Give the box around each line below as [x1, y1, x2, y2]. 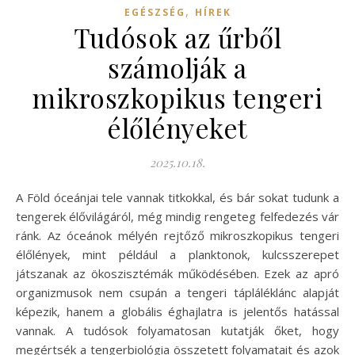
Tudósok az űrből [74, 19, 281, 55]
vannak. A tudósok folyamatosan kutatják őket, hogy [16, 322, 339, 338]
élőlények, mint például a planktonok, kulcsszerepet [16, 246, 339, 262]
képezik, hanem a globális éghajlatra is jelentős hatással [16, 303, 339, 319]
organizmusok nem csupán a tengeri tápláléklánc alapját [16, 284, 339, 300]
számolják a [108, 49, 247, 85]
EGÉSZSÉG [124, 5, 185, 19]
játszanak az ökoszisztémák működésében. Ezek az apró [16, 265, 339, 281]
